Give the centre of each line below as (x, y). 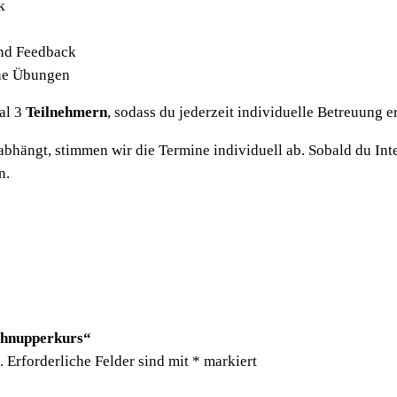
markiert (229, 362)
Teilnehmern (65, 113)
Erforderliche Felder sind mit (100, 362)
